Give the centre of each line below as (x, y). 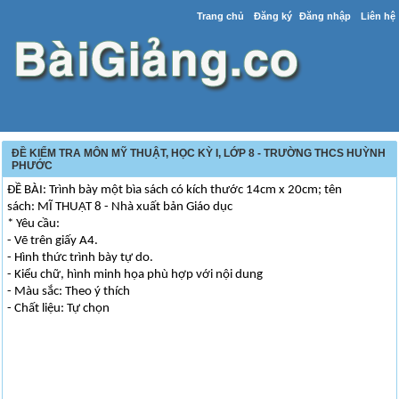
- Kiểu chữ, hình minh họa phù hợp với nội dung (135, 275)
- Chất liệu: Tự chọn (59, 309)
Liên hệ (378, 16)
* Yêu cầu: (34, 224)
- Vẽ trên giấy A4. (53, 241)
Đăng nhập (325, 16)
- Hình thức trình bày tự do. (81, 258)
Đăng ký (273, 16)
